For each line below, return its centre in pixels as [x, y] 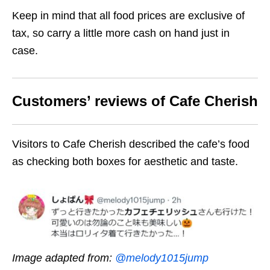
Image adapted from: [64, 258]
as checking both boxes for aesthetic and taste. [125, 161]
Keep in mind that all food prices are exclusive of [128, 15]
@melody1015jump [162, 258]
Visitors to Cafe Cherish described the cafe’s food [131, 144]
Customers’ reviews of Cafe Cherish [135, 101]
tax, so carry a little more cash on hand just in [121, 33]
